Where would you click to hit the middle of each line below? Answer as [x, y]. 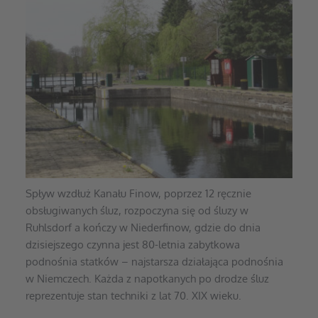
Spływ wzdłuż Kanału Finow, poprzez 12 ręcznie [138, 194]
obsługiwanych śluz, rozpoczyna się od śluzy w [137, 211]
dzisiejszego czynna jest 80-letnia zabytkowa [132, 245]
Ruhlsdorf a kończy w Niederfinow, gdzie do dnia [143, 228]
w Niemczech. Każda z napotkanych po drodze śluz [147, 279]
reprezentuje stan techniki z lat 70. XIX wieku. [133, 296]
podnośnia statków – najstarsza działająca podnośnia [154, 262]
